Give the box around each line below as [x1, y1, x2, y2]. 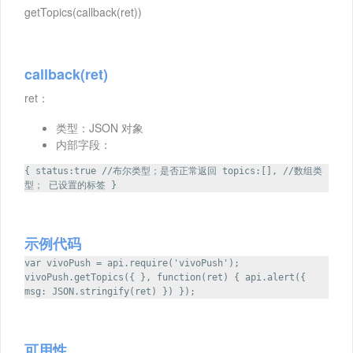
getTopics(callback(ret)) [24, 4, 142, 20]
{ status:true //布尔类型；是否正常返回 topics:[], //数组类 [24, 165, 322, 177]
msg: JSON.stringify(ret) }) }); [24, 286, 195, 298]
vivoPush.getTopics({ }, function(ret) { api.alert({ [24, 272, 306, 284]
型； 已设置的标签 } [24, 180, 117, 191]
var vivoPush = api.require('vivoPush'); [24, 258, 240, 269]
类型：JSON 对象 [56, 120, 143, 136]
